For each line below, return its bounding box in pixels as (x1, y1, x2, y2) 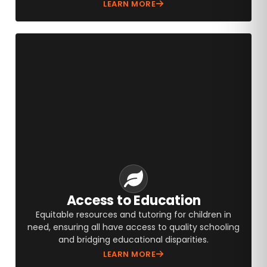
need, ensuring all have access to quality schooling (27, 221, 240, 233)
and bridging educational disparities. (58, 233, 209, 246)
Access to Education (66, 191, 201, 210)
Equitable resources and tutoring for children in (36, 208, 231, 221)
